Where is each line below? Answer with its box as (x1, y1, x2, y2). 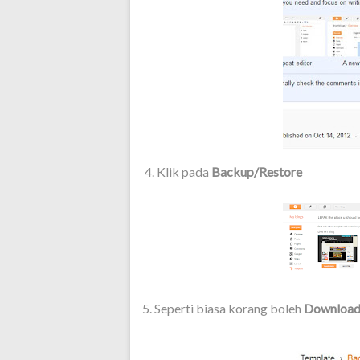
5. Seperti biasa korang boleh (142, 301, 304, 316)
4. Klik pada (142, 164, 211, 179)
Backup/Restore (211, 164, 302, 179)
